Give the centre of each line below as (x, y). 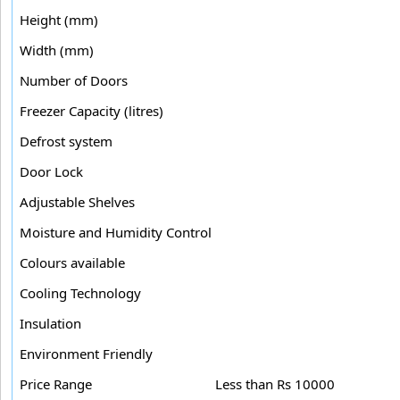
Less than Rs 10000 (275, 383)
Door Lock (51, 171)
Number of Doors (74, 80)
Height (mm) (59, 19)
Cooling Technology (80, 292)
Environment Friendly (86, 353)
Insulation (50, 323)
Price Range (56, 383)
